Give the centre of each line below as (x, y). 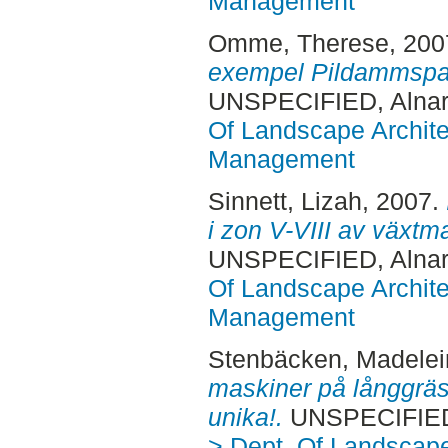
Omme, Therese (298, 43)
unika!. (245, 416)
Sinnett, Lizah (284, 200)
